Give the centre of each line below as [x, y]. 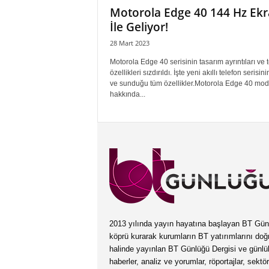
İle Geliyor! [139, 27]
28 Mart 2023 [129, 43]
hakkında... [127, 94]
